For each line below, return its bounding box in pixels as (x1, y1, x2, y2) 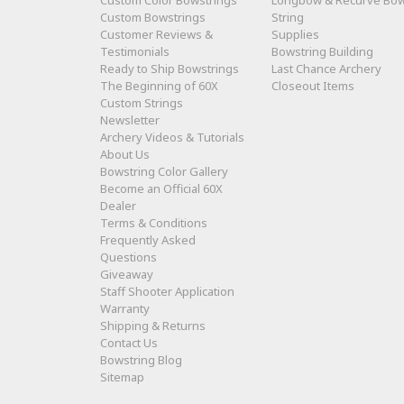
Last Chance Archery (271, 60, 382, 78)
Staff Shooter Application (100, 283, 234, 300)
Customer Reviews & (100, 26, 213, 43)
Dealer (100, 197, 136, 215)
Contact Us (100, 335, 158, 352)
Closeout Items (271, 78, 355, 95)
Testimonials (100, 43, 170, 60)
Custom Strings (100, 95, 183, 112)
